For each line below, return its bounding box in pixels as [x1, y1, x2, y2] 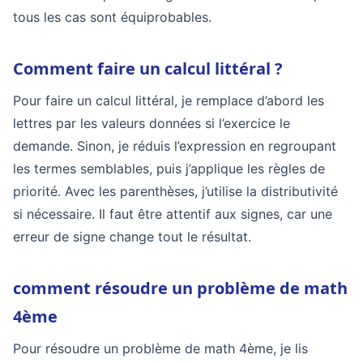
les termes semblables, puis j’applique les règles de [13, 160, 325, 177]
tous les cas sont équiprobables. [13, 9, 211, 25]
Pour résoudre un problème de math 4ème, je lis [13, 340, 308, 357]
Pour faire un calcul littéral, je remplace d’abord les [13, 92, 324, 109]
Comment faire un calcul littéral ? [13, 58, 283, 79]
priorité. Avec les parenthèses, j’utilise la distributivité [13, 183, 338, 199]
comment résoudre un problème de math [13, 277, 348, 299]
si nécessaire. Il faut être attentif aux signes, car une [13, 206, 332, 222]
